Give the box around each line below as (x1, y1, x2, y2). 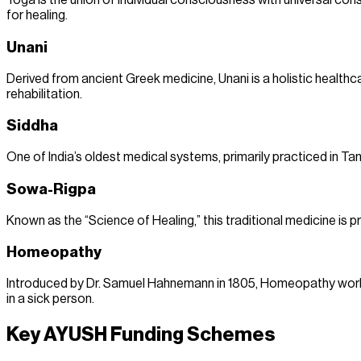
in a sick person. (6, 292, 94, 305)
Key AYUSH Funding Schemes (6, 324, 275, 344)
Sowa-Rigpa (6, 181, 96, 197)
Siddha (6, 118, 58, 134)
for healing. (6, 9, 68, 23)
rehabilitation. (6, 87, 82, 101)
